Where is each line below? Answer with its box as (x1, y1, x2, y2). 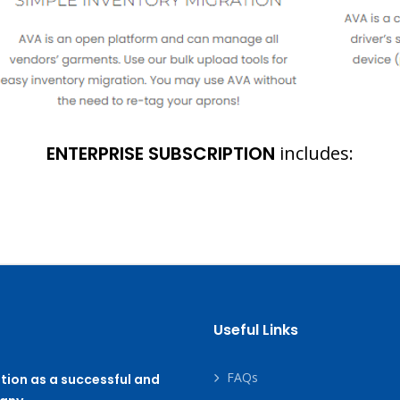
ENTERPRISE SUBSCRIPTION (46, 141, 275, 166)
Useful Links (213, 320, 298, 340)
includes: (275, 141, 354, 165)
